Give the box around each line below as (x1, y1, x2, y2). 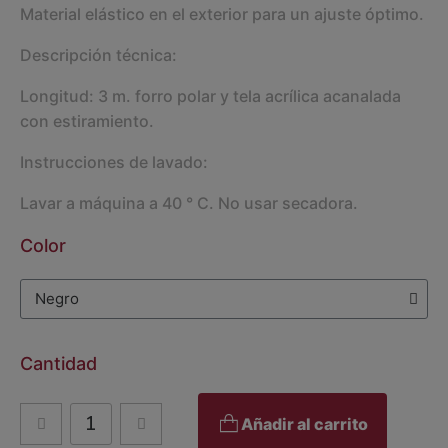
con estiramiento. (20, 110, 154, 131)
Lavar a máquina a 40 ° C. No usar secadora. (20, 192, 358, 213)
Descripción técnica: (20, 44, 177, 65)
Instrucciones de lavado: (20, 151, 208, 172)
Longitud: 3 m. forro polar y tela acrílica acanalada (20, 85, 401, 106)
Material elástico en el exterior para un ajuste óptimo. (20, 3, 424, 24)
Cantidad (20, 352, 97, 374)
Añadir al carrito (241, 414, 368, 435)
